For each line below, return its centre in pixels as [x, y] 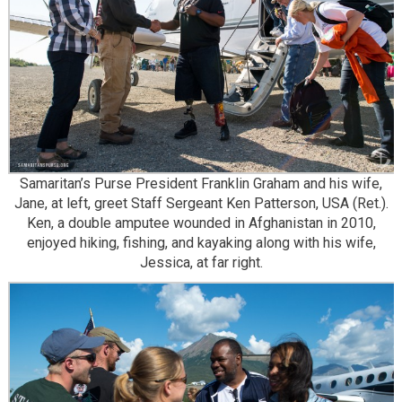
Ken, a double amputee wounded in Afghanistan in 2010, [201, 223]
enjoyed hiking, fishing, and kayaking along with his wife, [201, 243]
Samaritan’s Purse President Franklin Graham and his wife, [201, 184]
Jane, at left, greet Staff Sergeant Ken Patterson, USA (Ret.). [201, 204]
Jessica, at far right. [201, 263]
